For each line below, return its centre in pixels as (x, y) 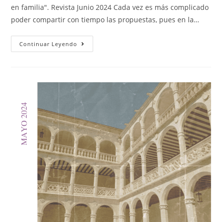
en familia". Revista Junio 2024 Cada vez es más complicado (110, 7)
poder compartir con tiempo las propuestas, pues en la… (105, 19)
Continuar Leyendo (49, 44)
